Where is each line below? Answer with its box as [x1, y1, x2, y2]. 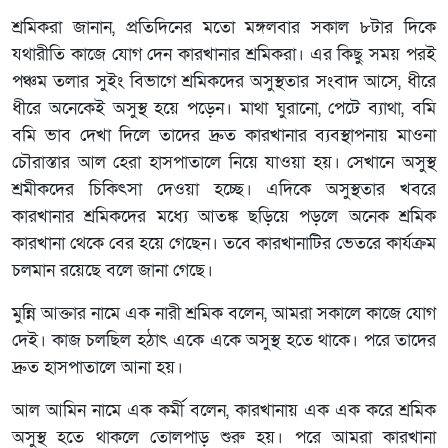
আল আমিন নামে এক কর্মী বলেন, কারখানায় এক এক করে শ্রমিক [12, 398, 436, 422]
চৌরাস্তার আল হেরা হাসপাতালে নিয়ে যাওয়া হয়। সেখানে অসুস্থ [12, 150, 436, 174]
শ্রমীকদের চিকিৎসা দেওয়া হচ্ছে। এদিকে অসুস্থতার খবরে [12, 177, 436, 201]
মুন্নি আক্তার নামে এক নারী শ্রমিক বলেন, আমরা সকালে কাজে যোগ [12, 301, 436, 325]
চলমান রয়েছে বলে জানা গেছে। [12, 258, 213, 282]
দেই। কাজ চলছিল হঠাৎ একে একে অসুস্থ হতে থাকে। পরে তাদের [12, 328, 436, 352]
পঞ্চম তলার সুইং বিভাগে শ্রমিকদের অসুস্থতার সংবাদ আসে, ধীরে [12, 69, 436, 93]
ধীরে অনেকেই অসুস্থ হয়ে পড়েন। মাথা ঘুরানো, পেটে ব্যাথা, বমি [12, 96, 436, 120]
